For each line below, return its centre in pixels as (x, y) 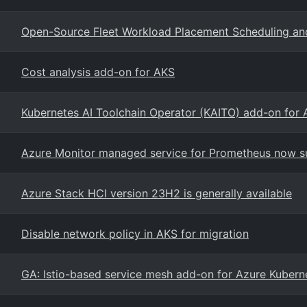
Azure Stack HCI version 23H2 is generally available (157, 193)
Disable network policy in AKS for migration (135, 234)
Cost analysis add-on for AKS (98, 72)
